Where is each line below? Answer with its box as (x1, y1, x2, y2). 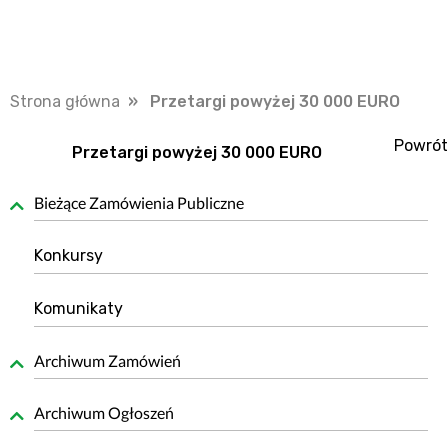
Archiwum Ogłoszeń (34, 403, 174, 422)
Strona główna (10, 92, 120, 111)
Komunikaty (34, 299, 123, 318)
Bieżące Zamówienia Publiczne (34, 193, 244, 212)
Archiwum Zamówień (34, 351, 181, 370)
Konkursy (34, 246, 103, 265)
